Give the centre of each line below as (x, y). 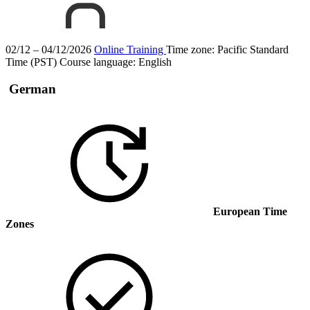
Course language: (99, 62)
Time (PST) (31, 62)
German (31, 89)
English (155, 62)
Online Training (130, 49)
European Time (250, 211)
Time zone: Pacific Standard (227, 49)
